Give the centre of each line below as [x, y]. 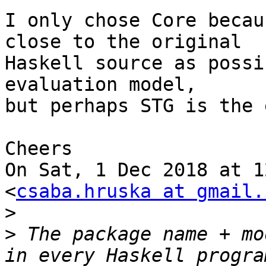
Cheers [39, 149]
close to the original [123, 42]
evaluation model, [101, 85]
